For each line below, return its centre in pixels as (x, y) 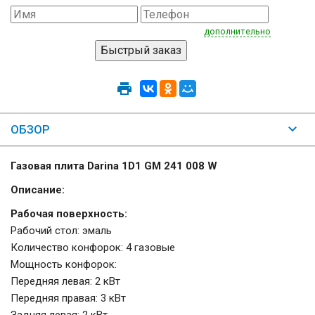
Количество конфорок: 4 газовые (93, 248)
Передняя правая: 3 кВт (68, 298)
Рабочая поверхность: (69, 214)
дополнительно (237, 32)
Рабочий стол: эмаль (61, 231)
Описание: (38, 190)
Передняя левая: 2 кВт (65, 282)
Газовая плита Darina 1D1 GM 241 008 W (114, 166)
